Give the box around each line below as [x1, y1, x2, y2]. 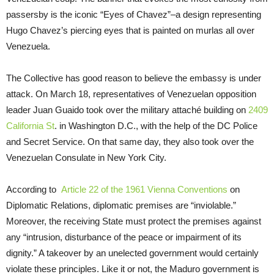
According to [6, 184, 61, 195]
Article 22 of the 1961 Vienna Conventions [61, 184, 228, 195]
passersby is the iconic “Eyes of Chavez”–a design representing [6, 9, 261, 20]
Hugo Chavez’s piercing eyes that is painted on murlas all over [6, 25, 254, 36]
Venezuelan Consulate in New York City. [6, 152, 166, 163]
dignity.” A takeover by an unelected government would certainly [6, 248, 259, 259]
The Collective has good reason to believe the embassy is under [6, 73, 261, 84]
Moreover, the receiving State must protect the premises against [6, 216, 261, 227]
